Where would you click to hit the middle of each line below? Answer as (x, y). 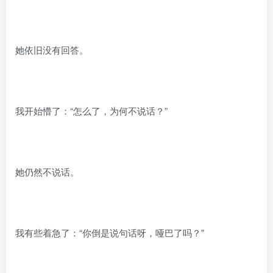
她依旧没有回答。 (52, 49)
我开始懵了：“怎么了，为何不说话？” (91, 110)
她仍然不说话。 (47, 171)
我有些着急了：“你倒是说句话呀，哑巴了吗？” (110, 232)
